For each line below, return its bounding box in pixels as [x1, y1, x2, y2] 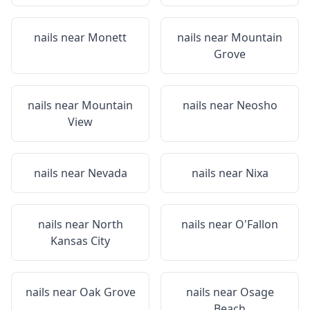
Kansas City [51, 233, 110, 248]
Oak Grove [79, 284, 136, 300]
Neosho [236, 98, 277, 113]
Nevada [87, 165, 127, 181]
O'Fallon [235, 217, 278, 232]
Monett [88, 30, 127, 45]
